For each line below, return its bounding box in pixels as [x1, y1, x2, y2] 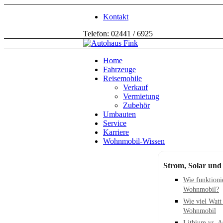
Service [103, 119, 126, 127]
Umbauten [103, 110, 136, 118]
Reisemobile [103, 74, 142, 83]
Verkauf [123, 83, 148, 92]
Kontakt [103, 12, 128, 21]
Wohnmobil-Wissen [103, 137, 165, 145]
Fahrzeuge [103, 65, 136, 74]
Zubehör [123, 101, 150, 110]
